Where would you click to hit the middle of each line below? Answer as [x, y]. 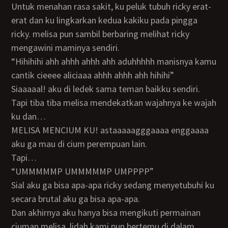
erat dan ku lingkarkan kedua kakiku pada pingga [105, 20]
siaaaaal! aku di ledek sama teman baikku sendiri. [108, 89]
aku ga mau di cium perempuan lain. [79, 144]
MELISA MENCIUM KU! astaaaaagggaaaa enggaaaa [15, 130]
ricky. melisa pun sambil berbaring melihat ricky [101, 34]
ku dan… [29, 116]
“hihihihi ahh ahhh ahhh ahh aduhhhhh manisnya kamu [17, 61]
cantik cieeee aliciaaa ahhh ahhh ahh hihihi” [93, 75]
